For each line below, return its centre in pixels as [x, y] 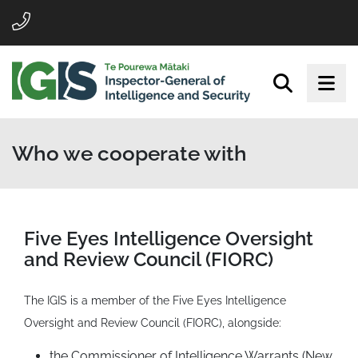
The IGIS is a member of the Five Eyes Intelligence [155, 300]
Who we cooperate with [129, 153]
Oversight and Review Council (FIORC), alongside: [153, 322]
